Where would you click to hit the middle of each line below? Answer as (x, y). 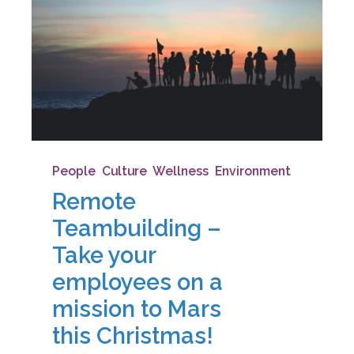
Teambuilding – (136, 228)
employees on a (137, 282)
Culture (124, 171)
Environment (252, 171)
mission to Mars (136, 309)
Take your (104, 255)
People (73, 171)
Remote (94, 201)
